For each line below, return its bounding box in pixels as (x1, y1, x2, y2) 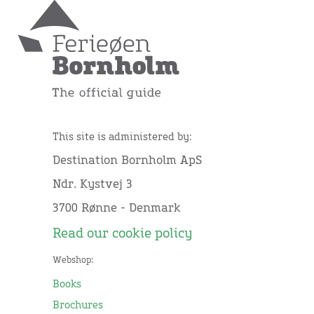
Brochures (53, 300, 103, 310)
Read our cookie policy (53, 228, 192, 241)
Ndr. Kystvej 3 (53, 179, 132, 191)
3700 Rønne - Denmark (53, 203, 181, 214)
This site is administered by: (53, 132, 192, 143)
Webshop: (53, 256, 93, 265)
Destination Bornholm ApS (53, 155, 202, 167)
